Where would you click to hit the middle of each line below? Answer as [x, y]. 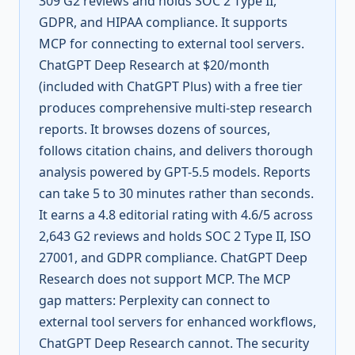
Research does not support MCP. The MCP [165, 279]
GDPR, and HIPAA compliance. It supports [163, 22]
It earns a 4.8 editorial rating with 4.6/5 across [176, 215]
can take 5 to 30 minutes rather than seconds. [176, 193]
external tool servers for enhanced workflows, [177, 322]
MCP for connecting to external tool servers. [172, 44]
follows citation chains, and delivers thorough [176, 151]
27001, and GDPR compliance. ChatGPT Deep [173, 258]
